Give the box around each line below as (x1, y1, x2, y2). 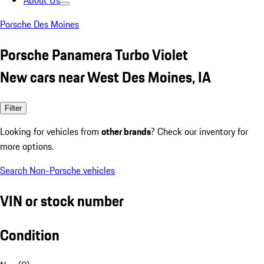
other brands (101, 124, 151, 138)
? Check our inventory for (151, 124, 248, 138)
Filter (5, 103, 22, 113)
